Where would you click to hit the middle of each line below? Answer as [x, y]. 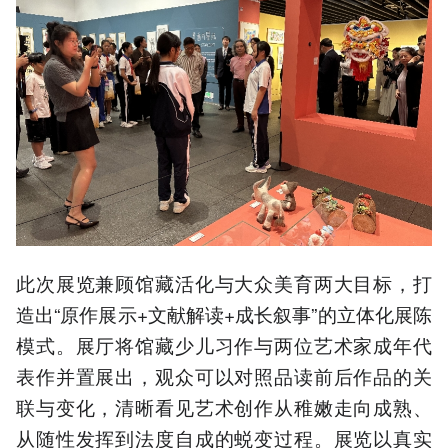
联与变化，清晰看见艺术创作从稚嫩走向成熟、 [224, 407]
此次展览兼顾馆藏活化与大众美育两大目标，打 [224, 283]
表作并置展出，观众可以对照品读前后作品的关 [224, 376]
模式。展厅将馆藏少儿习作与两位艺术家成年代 [224, 345]
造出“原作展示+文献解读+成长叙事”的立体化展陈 [224, 314]
